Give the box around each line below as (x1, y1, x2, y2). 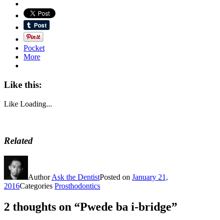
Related (4, 136, 33, 146)
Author (28, 173, 52, 182)
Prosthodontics (55, 182, 100, 191)
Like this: (4, 79, 42, 90)
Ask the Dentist (52, 173, 100, 182)
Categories (20, 182, 55, 191)
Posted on (100, 173, 132, 182)
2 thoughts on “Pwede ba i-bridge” (4, 200, 177, 214)
